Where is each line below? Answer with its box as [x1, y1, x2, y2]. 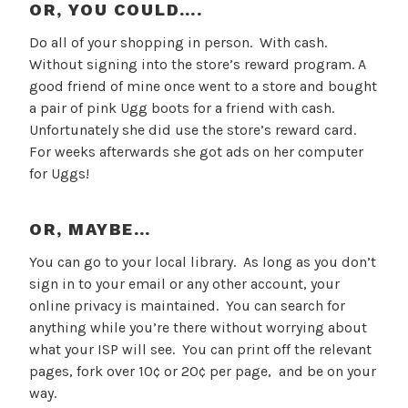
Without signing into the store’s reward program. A [29, 56, 366, 74]
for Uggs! [29, 165, 89, 183]
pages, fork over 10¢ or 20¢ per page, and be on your [29, 362, 376, 381]
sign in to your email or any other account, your [29, 275, 340, 293]
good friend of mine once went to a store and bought [29, 77, 377, 96]
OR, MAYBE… [29, 219, 151, 239]
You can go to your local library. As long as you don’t [29, 253, 376, 271]
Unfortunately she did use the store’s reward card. [29, 121, 360, 139]
